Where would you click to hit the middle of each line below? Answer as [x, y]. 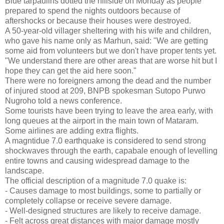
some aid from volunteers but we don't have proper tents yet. [111, 51]
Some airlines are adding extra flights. [72, 131]
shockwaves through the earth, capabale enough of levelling [111, 151]
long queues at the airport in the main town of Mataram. [102, 121]
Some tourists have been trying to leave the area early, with [109, 111]
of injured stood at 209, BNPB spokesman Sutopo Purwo [105, 91]
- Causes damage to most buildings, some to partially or [103, 191]
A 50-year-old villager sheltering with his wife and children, [108, 31]
